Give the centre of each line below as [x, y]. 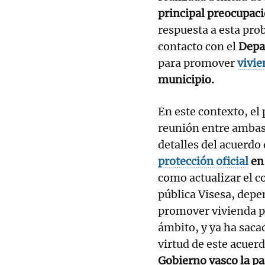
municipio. [187, 79]
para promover [198, 63]
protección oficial [203, 161]
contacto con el [197, 46]
